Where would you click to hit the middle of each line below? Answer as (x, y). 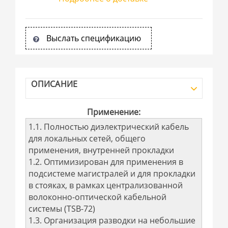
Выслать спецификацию (94, 38)
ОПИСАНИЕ (54, 84)
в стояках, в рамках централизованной (106, 185)
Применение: (114, 112)
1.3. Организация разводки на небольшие (112, 220)
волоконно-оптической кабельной (98, 197)
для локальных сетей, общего (87, 138)
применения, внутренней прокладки (102, 150)
